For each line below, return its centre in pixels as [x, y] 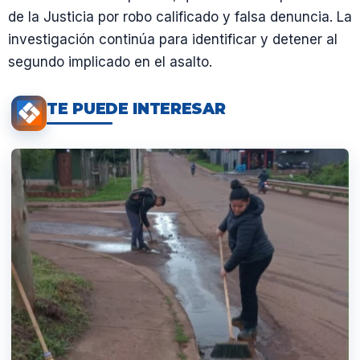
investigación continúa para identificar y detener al [173, 39]
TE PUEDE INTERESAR [136, 109]
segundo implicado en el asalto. [110, 61]
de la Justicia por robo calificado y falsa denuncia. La [180, 16]
